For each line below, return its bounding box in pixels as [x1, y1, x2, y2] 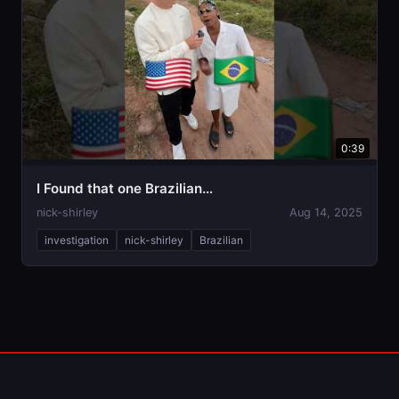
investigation [45, 232, 109, 247]
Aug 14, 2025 [289, 205, 362, 219]
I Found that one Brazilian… [37, 179, 213, 197]
